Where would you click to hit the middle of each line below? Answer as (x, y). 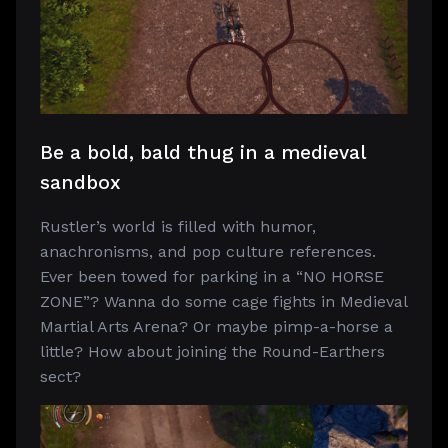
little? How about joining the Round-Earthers (212, 351)
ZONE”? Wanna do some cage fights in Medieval (223, 301)
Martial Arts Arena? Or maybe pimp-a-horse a (216, 326)
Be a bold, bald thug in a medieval (202, 152)
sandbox (80, 182)
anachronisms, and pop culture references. (208, 251)
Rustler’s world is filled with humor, (178, 226)
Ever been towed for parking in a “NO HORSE (212, 276)
